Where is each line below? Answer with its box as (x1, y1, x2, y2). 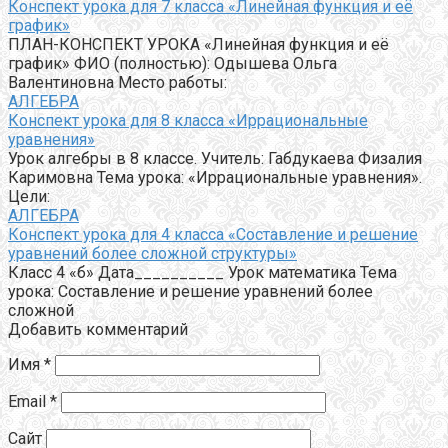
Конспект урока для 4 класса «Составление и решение (8, 224, 418, 244)
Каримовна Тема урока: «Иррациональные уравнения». (8, 167, 422, 187)
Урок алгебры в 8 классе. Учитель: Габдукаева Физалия (8, 148, 422, 168)
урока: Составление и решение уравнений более (8, 281, 373, 301)
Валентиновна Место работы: (8, 72, 227, 92)
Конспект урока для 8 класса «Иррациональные (8, 110, 368, 130)
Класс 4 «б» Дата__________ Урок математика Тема (8, 262, 397, 282)
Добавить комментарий (8, 319, 188, 339)
